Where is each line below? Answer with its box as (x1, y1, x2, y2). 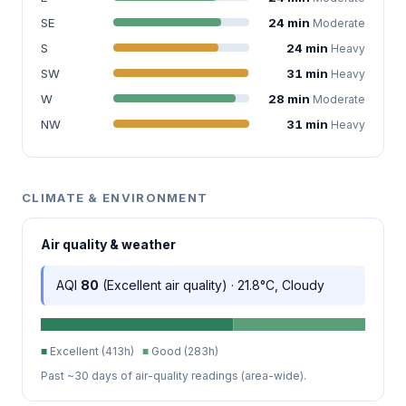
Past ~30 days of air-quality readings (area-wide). (41, 368, 306, 382)
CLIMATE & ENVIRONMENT (22, 189, 208, 205)
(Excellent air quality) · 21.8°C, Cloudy (99, 276, 324, 293)
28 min (268, 91, 313, 106)
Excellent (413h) (47, 343, 142, 358)
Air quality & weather (41, 236, 176, 252)
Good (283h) (149, 343, 218, 358)
